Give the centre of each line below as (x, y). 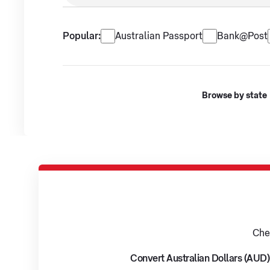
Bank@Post (242, 36)
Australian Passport (159, 36)
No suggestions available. (120, 11)
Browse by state (234, 96)
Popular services (137, 34)
